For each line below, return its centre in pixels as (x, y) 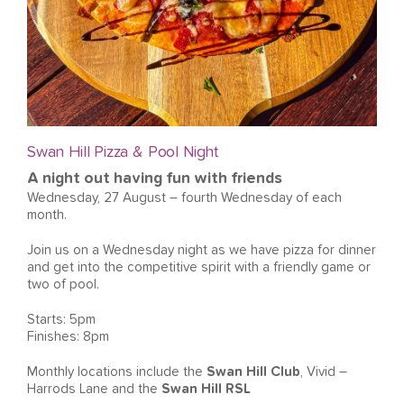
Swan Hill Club (253, 372)
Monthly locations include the (117, 372)
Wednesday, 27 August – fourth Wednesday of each (184, 198)
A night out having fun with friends (155, 179)
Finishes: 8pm (68, 337)
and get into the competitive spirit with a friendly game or (199, 268)
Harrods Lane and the (94, 390)
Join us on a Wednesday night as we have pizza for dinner (202, 251)
